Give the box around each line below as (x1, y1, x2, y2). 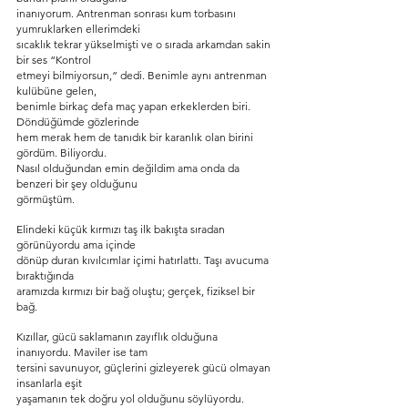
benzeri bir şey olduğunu (16, 177, 138, 190)
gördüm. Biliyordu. (16, 146, 107, 159)
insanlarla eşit (16, 376, 82, 390)
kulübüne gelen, (16, 84, 97, 97)
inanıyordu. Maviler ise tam (16, 345, 148, 359)
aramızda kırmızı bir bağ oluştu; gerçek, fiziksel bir (16, 284, 258, 298)
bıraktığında (16, 269, 74, 282)
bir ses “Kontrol (16, 53, 91, 66)
